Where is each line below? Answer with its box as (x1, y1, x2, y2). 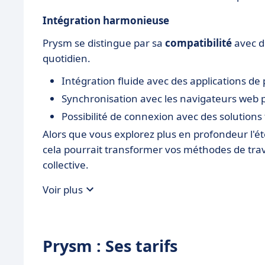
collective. (43, 158, 89, 172)
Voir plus (43, 182, 83, 196)
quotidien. (43, 51, 91, 65)
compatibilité (165, 36, 232, 50)
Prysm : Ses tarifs (43, 235, 177, 257)
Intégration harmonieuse (43, 14, 169, 27)
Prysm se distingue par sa (43, 36, 165, 50)
